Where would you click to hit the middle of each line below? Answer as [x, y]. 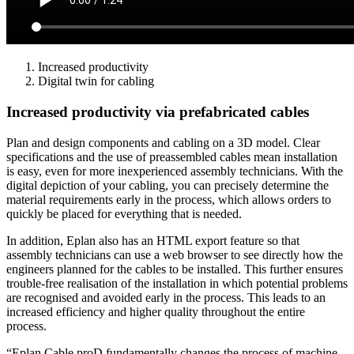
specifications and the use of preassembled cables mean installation [172, 156]
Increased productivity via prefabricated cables [158, 112]
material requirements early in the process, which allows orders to [169, 199]
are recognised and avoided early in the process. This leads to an [166, 297]
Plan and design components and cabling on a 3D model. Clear [163, 142]
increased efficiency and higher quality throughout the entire [156, 311]
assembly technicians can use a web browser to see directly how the [175, 254]
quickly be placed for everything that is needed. [124, 213]
